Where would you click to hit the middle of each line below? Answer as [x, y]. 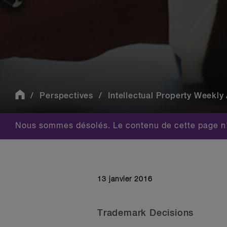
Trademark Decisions [146, 213]
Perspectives [67, 96]
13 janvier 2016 [125, 179]
